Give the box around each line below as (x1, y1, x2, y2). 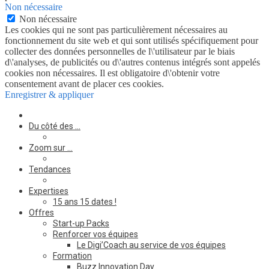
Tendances (29, 164, 71, 174)
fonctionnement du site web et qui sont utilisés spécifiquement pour (5, 35, 258, 46)
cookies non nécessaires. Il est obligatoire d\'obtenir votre (5, 67, 220, 78)
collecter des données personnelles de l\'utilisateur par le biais (5, 46, 235, 56)
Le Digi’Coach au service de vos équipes (77, 240, 226, 250)
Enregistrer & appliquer (5, 89, 94, 100)
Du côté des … (29, 121, 80, 131)
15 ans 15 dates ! (53, 196, 116, 207)
